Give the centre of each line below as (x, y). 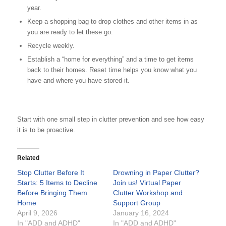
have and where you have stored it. (78, 81)
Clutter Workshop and (148, 192)
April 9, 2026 (37, 213)
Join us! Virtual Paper (147, 182)
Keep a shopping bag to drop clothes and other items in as (112, 22)
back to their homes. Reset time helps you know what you (112, 70)
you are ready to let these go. (70, 32)
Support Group (136, 203)
